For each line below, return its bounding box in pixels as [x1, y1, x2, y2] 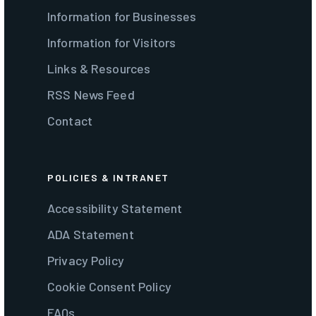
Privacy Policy [47, 253, 124, 269]
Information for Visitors [47, 35, 176, 51]
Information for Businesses [47, 8, 197, 25]
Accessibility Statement [47, 200, 183, 217]
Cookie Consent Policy [47, 279, 171, 295]
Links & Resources [47, 61, 151, 77]
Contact [47, 113, 92, 129]
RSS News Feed [47, 87, 135, 103]
